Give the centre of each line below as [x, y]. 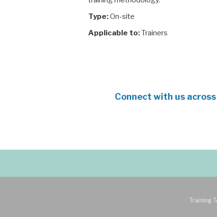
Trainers [154, 33]
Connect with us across [165, 97]
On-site [122, 16]
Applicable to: [114, 33]
